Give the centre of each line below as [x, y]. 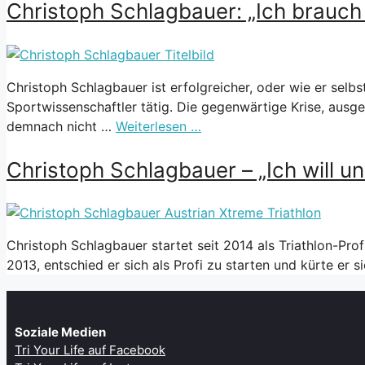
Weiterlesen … [158, 126]
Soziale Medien [60, 332]
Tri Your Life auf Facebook [90, 350]
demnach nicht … [61, 126]
